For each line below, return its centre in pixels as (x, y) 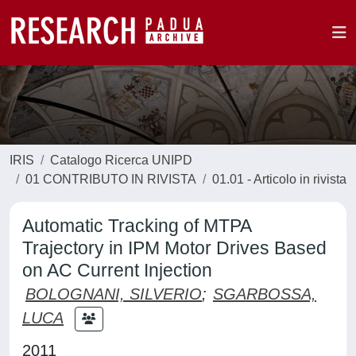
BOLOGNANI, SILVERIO (114, 294)
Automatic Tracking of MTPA (137, 226)
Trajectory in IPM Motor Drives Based (174, 248)
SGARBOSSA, (265, 294)
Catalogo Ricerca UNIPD (121, 160)
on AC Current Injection (117, 270)
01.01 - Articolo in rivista (279, 179)
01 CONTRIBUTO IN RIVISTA (111, 179)
